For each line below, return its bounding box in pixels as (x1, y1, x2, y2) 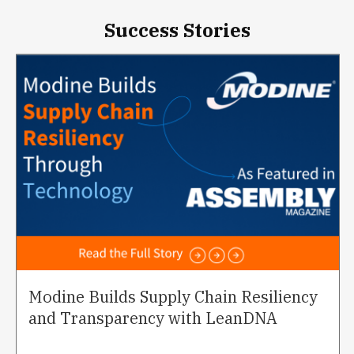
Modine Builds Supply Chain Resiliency (28, 285, 318, 307)
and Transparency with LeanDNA (28, 307, 277, 329)
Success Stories (104, 17, 250, 43)
